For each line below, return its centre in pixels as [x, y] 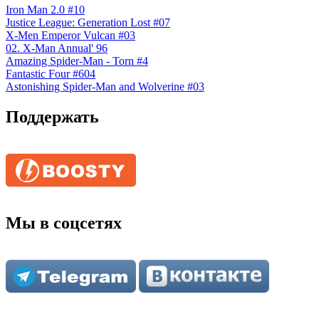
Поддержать [52, 117]
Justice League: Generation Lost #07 [88, 23]
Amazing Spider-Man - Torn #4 [77, 61]
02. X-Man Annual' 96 [57, 48]
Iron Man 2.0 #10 [45, 10]
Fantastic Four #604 [51, 74]
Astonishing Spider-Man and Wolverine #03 [105, 87]
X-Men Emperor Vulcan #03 [70, 36]
